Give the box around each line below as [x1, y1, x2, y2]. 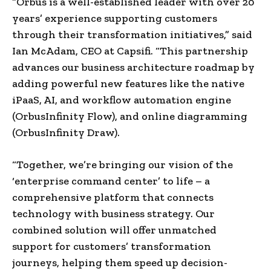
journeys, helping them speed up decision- [12, 255, 227, 269]
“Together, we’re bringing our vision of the [12, 157, 233, 171]
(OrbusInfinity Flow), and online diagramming [12, 109, 247, 123]
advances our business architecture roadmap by [12, 60, 255, 74]
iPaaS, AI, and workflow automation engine [12, 93, 231, 106]
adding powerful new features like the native [12, 76, 244, 90]
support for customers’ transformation [12, 239, 211, 253]
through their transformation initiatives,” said [12, 27, 252, 41]
